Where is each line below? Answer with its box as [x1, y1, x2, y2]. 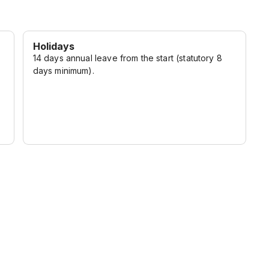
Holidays [32, 40, 75, 52]
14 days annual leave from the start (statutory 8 [32, 53, 222, 63]
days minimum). [32, 65, 94, 76]
